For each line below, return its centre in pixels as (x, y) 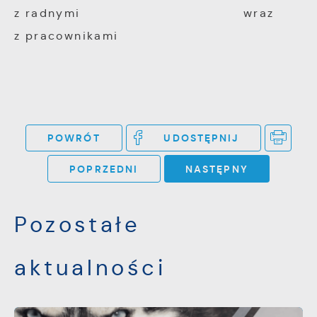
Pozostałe (77, 225)
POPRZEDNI (104, 169)
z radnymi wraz (144, 13)
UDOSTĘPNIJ (201, 138)
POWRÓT (74, 138)
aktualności (90, 268)
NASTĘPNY (217, 169)
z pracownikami (67, 35)
